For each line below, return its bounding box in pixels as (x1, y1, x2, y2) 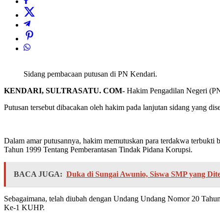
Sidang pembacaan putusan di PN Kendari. (24, 70, 159, 79)
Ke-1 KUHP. (4, 203, 45, 212)
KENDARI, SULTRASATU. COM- (4, 86, 125, 95)
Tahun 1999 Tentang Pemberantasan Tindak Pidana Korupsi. (4, 145, 192, 154)
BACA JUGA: (14, 170, 62, 179)
